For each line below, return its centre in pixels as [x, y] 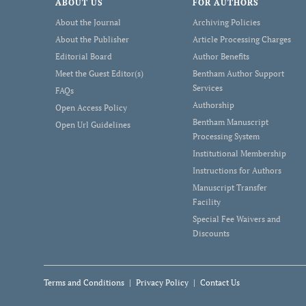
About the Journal [88, 22]
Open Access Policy [91, 108]
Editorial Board [83, 56]
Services [208, 88]
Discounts [211, 233]
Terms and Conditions [84, 282]
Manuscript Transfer [230, 187]
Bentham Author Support [239, 73]
